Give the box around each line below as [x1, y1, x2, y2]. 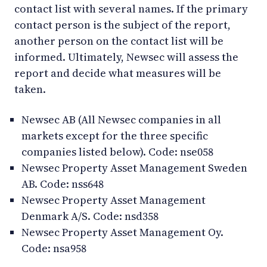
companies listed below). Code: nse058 [21, 144, 213, 159]
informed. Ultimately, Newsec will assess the [14, 49, 238, 64]
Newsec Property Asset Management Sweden [21, 160, 247, 175]
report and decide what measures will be [14, 65, 221, 80]
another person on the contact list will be [14, 33, 223, 48]
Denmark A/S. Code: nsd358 [21, 208, 159, 223]
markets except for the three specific [21, 128, 208, 143]
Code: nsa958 [21, 240, 86, 256]
